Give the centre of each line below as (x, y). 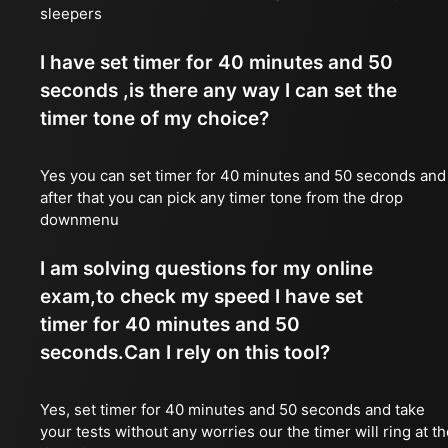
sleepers (71, 13)
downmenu (79, 219)
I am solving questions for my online (206, 268)
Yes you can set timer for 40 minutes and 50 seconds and (243, 175)
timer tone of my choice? (154, 118)
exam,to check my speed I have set (201, 296)
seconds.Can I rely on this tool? (185, 352)
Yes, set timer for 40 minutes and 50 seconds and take (232, 409)
